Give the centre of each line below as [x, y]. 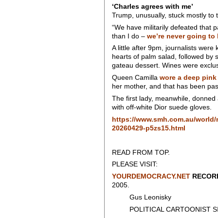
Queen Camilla [136, 78]
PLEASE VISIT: [135, 164]
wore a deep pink [188, 78]
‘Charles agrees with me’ [152, 6]
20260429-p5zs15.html [148, 128]
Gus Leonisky [141, 198]
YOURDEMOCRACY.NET [151, 177]
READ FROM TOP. [141, 152]
